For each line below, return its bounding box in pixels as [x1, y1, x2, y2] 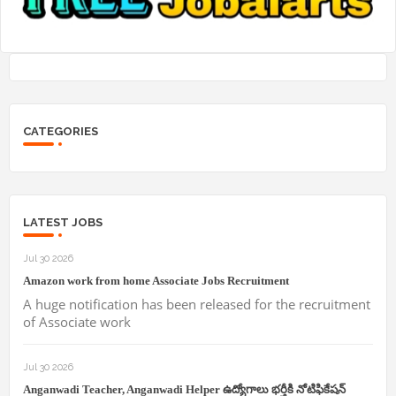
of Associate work [23, 313, 131, 331]
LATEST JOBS [23, 216, 103, 230]
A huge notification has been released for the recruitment [23, 295, 370, 314]
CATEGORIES [23, 125, 98, 139]
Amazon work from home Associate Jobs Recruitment [23, 274, 289, 288]
